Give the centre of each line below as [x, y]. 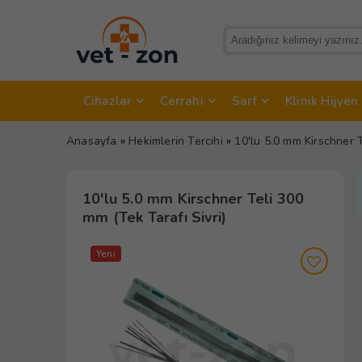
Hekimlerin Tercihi [176, 141]
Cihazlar [107, 101]
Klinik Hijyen [322, 101]
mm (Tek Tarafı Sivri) [155, 217]
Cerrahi [182, 101]
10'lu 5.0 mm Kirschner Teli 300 [194, 198]
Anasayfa [92, 141]
